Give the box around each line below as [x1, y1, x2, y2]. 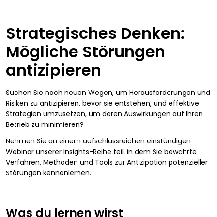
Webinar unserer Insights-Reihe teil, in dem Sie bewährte [6, 146, 197, 156]
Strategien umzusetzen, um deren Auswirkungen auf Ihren [6, 108, 203, 119]
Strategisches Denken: [6, 22, 185, 44]
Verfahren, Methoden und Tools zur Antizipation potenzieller [6, 157, 208, 167]
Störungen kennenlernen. [6, 168, 91, 178]
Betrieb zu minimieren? [6, 119, 84, 129]
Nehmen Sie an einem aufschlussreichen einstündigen [6, 136, 191, 146]
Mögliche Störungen [6, 40, 165, 62]
